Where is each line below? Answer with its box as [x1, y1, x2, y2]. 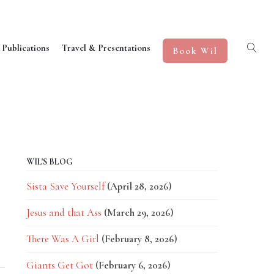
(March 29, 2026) [103, 206, 174, 219]
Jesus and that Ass [26, 206, 102, 219]
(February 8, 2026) [101, 232, 177, 245]
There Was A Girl [26, 232, 99, 245]
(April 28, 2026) [106, 180, 172, 193]
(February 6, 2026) [95, 259, 171, 272]
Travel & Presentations [62, 42, 150, 53]
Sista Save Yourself [26, 180, 105, 193]
